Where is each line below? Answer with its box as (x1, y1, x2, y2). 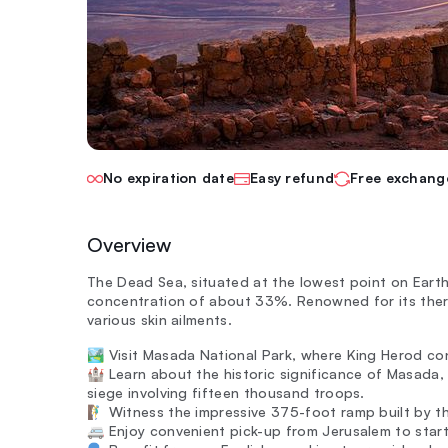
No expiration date (103, 169, 235, 186)
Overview (87, 232, 171, 257)
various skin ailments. (87, 311, 233, 328)
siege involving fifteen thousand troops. (87, 384, 365, 401)
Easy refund (250, 169, 335, 186)
